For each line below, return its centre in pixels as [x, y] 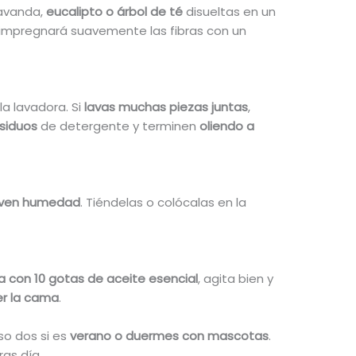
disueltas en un [229, 12]
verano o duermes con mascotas [169, 336]
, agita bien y [235, 279]
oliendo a [226, 126]
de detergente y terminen [118, 126]
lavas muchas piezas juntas [166, 107]
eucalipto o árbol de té [114, 12]
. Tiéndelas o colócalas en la [163, 203]
